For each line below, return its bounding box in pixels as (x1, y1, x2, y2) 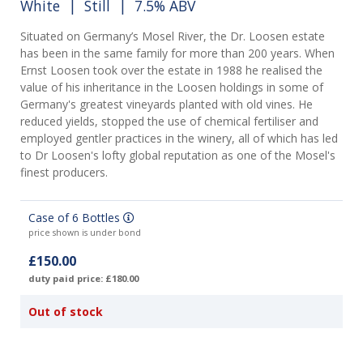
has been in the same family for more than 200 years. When (20, 45, 335, 62)
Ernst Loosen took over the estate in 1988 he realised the (20, 62, 322, 79)
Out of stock (28, 304, 103, 320)
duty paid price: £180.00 (28, 272, 139, 285)
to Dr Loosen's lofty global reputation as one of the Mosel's (20, 147, 335, 164)
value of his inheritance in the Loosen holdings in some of (20, 79, 323, 96)
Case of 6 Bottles (28, 210, 123, 226)
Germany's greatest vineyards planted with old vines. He (20, 96, 313, 113)
